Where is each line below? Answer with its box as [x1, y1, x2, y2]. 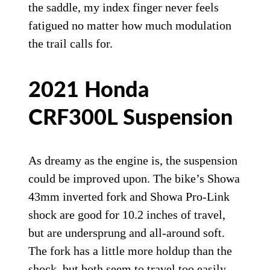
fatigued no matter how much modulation [28, 18, 232, 32]
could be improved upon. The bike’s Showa [28, 171, 240, 185]
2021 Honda [28, 79, 149, 101]
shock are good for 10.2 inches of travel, [28, 207, 226, 221]
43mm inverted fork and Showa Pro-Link [28, 189, 230, 203]
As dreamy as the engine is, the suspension [28, 153, 238, 167]
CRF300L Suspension [28, 107, 233, 129]
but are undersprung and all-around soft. [28, 225, 225, 239]
